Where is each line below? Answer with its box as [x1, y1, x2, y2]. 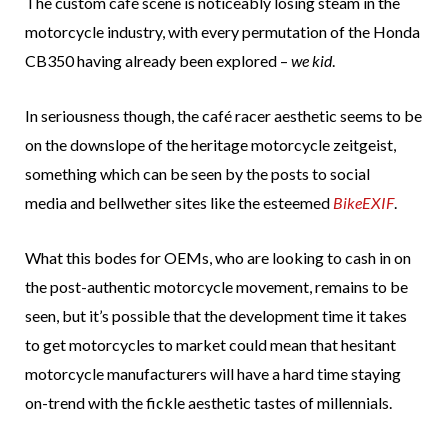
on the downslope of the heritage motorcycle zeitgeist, [25, 135, 396, 155]
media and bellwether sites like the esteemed [25, 193, 333, 213]
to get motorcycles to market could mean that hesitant [25, 335, 396, 355]
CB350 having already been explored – [25, 51, 291, 71]
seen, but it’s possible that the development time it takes [25, 306, 407, 326]
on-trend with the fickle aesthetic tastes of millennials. [25, 393, 392, 413]
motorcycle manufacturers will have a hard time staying [25, 364, 401, 384]
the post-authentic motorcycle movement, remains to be [25, 277, 408, 297]
